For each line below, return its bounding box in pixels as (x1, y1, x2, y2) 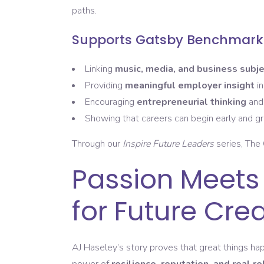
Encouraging (85, 95, 137, 109)
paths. (72, 4, 97, 18)
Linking (85, 62, 115, 76)
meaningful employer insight (125, 79, 255, 93)
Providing (85, 79, 125, 93)
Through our (72, 137, 123, 151)
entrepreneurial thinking (137, 95, 246, 109)
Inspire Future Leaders (123, 137, 214, 151)
